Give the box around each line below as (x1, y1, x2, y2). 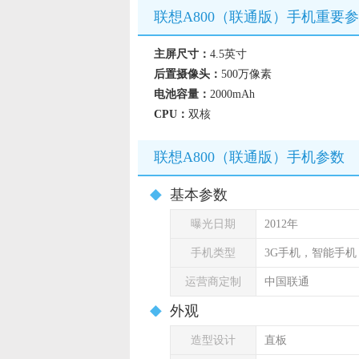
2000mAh (210, 88, 255, 100)
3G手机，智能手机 (264, 247, 357, 259)
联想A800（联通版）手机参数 (154, 149, 345, 165)
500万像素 (221, 68, 272, 80)
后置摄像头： (154, 68, 221, 80)
